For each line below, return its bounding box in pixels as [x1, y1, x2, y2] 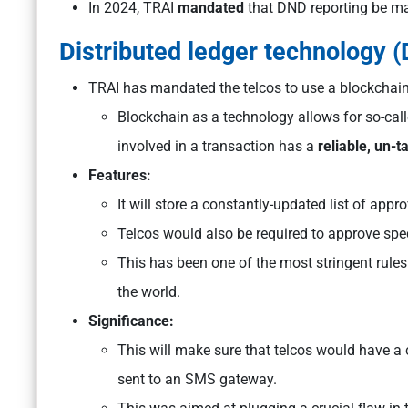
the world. [117, 283, 184, 301]
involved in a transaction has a [117, 138, 314, 156]
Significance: [88, 312, 174, 331]
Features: [88, 167, 155, 185]
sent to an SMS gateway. [117, 371, 280, 389]
